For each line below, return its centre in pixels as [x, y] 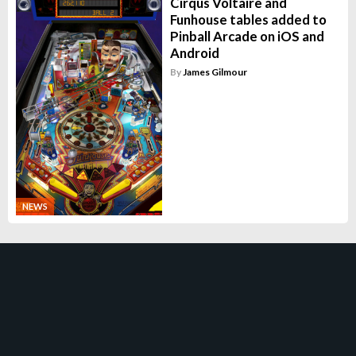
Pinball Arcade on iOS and [247, 37]
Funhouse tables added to [248, 20]
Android [194, 53]
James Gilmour [215, 72]
